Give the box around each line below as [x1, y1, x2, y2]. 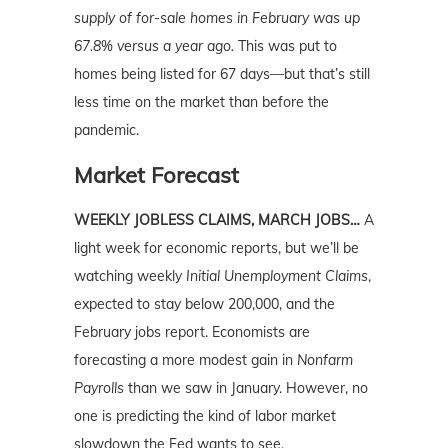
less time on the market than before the [74, 93, 329, 112]
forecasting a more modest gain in [74, 351, 297, 370]
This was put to [234, 37, 337, 56]
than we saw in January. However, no [124, 379, 368, 398]
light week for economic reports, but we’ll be [74, 239, 359, 258]
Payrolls [74, 379, 124, 398]
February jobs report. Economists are [74, 323, 310, 342]
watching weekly [74, 267, 186, 286]
